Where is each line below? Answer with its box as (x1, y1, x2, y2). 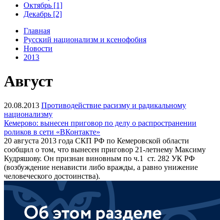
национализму (4, 110, 53, 118)
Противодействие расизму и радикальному (41, 101, 186, 110)
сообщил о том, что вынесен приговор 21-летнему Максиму (4, 145, 206, 154)
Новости (24, 44, 53, 53)
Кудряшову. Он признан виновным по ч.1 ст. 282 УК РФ (4, 154, 195, 163)
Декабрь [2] (24, 9, 62, 18)
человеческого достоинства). (4, 171, 100, 180)
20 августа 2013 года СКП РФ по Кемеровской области (4, 136, 191, 145)
